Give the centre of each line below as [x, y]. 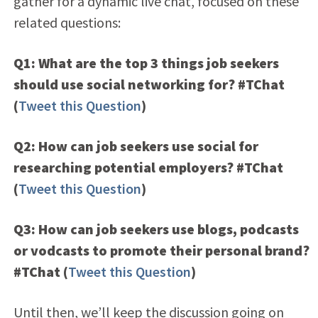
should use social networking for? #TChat [149, 84]
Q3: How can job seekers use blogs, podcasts [156, 229]
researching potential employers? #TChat [148, 167]
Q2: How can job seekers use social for [136, 146]
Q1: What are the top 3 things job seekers [146, 62]
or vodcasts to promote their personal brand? [161, 250]
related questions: [67, 22]
